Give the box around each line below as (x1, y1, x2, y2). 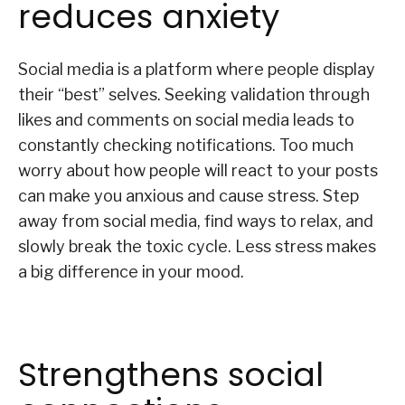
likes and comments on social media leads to (18, 110, 354, 130)
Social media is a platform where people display (18, 60, 375, 80)
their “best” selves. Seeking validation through (18, 85, 370, 105)
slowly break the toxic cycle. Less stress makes (18, 237, 376, 257)
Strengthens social (18, 352, 324, 399)
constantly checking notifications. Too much (18, 136, 353, 155)
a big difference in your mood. (18, 262, 244, 282)
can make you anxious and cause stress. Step (18, 186, 359, 206)
